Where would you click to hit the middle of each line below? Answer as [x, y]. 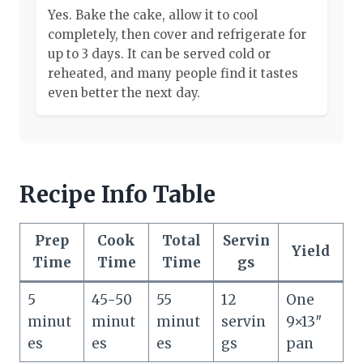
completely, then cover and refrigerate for [177, 34]
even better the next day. [124, 92]
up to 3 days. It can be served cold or [159, 53]
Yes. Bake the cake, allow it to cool [153, 15]
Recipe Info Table [117, 194]
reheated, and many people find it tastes [173, 73]
